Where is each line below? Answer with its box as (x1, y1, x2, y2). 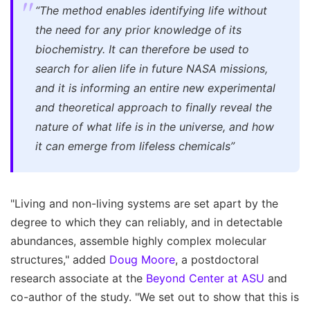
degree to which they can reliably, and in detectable (10, 215, 282, 230)
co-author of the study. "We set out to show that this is (10, 290, 299, 304)
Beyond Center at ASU (146, 271, 264, 286)
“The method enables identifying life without (35, 3, 267, 18)
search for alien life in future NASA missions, (35, 62, 268, 76)
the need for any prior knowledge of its (35, 23, 241, 37)
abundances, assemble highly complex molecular (10, 234, 266, 248)
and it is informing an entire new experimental (35, 81, 275, 95)
